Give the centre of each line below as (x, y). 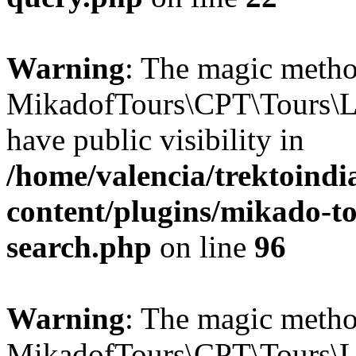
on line (203, 247)
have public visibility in (155, 139)
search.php (79, 247)
